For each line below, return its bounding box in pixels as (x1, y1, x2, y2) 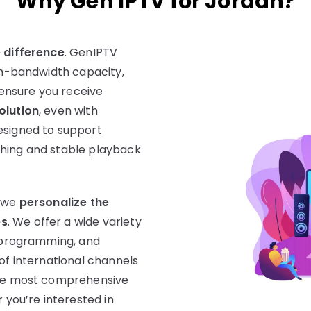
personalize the (19, 194, 110, 211)
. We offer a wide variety (7, 214, 142, 230)
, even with (39, 103, 98, 119)
